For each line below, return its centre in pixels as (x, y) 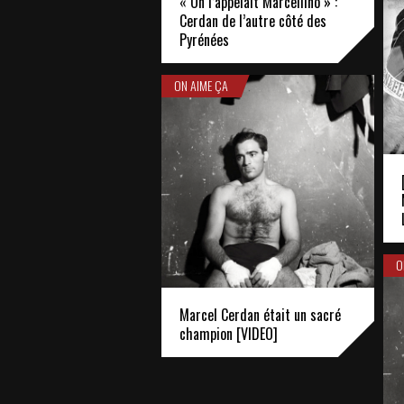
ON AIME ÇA (202, 85)
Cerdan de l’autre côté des (253, 20)
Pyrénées (204, 39)
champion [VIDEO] (229, 334)
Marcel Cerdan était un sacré (260, 315)
